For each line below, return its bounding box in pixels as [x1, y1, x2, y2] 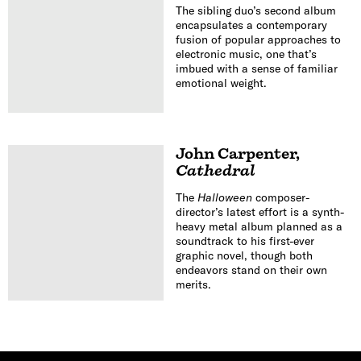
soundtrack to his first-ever [175, 234, 314, 249]
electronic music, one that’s [175, 46, 317, 61]
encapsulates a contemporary [175, 17, 327, 32]
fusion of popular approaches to [175, 31, 341, 47]
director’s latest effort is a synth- [175, 205, 344, 220]
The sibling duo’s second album [175, 2, 336, 18]
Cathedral [175, 162, 255, 180]
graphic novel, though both [175, 248, 313, 263]
